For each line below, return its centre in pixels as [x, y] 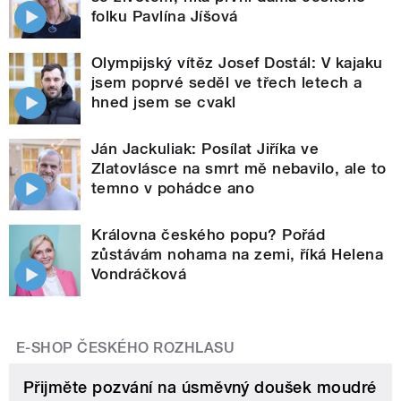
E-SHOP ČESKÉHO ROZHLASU [126, 347]
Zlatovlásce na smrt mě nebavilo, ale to [239, 168]
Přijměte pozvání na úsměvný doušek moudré [200, 387]
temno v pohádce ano [173, 188]
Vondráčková [139, 273]
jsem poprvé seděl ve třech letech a [227, 82]
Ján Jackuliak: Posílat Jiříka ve [205, 148]
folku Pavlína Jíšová [165, 16]
